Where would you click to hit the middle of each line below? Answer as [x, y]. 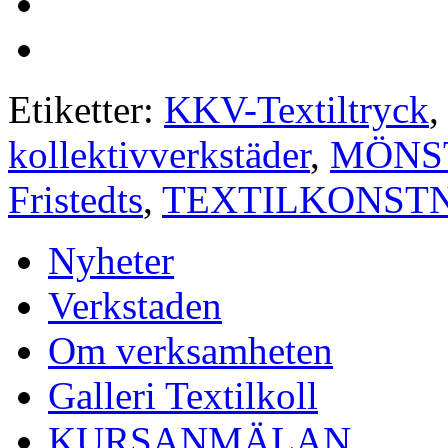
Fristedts [75, 200]
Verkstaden [135, 306]
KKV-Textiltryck [296, 110]
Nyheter [111, 261]
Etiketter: [86, 110]
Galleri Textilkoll [183, 396]
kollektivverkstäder [159, 155]
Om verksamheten [190, 351]
